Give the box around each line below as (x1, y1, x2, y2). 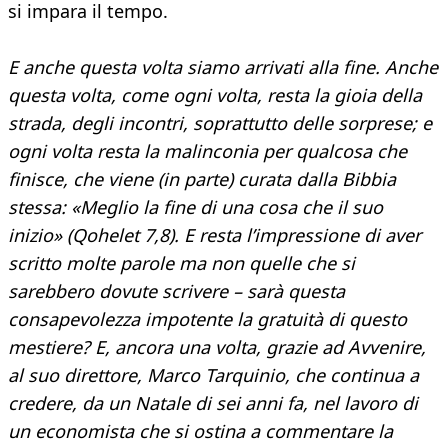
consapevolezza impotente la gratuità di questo (8, 307, 407, 332)
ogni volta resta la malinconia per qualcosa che (8, 139, 407, 164)
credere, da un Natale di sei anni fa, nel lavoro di (8, 391, 418, 416)
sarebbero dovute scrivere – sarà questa (8, 279, 345, 304)
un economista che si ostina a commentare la (8, 419, 393, 444)
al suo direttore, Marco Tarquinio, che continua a (8, 363, 419, 388)
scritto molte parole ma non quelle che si (8, 251, 355, 276)
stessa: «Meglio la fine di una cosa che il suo (8, 195, 383, 220)
